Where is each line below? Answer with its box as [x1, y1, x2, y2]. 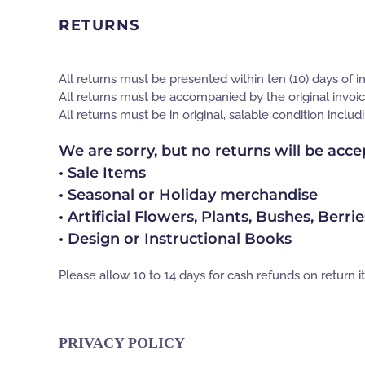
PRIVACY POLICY [59, 334, 185, 351]
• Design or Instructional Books [59, 229, 292, 248]
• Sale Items [59, 163, 146, 182]
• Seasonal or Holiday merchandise [59, 185, 318, 204]
